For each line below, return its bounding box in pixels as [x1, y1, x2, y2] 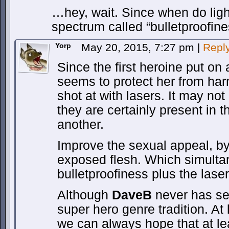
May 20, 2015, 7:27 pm [81, 41, 197, 53]
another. [57, 118, 104, 131]
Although [57, 188, 112, 202]
